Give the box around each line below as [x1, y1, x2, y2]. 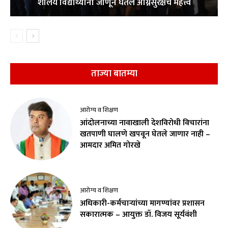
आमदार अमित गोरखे [80, 138, 141, 153]
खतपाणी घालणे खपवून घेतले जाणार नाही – [80, 127, 211, 141]
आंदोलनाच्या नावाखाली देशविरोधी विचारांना [80, 116, 210, 130]
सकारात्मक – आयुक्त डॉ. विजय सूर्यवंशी [80, 207, 197, 221]
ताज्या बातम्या [91, 66, 137, 82]
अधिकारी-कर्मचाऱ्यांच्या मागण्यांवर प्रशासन [80, 196, 205, 210]
